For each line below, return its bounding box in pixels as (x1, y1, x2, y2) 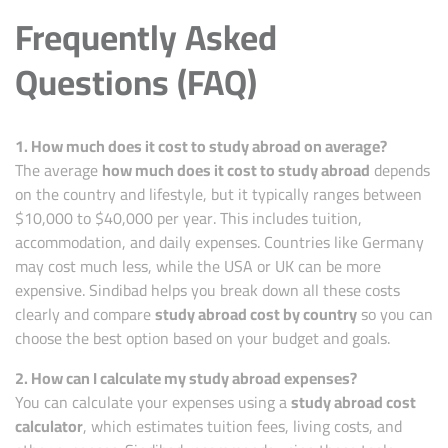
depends (370, 155, 430, 186)
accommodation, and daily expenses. (15, 227, 264, 258)
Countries (264, 227, 330, 258)
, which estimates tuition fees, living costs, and (83, 411, 402, 442)
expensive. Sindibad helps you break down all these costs (15, 275, 400, 306)
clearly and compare (15, 299, 155, 330)
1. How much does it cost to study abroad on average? (15, 131, 387, 162)
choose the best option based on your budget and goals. (15, 323, 390, 354)
